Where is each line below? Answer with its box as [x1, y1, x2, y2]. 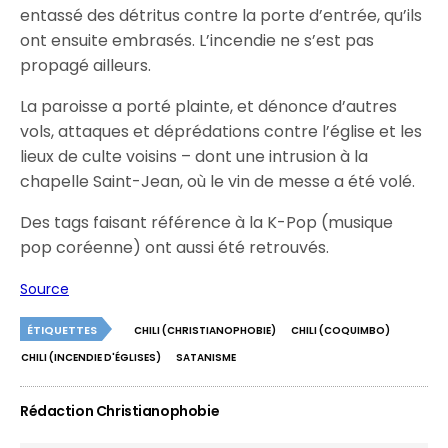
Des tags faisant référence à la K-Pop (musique [20, 211, 394, 234]
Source [20, 279, 69, 299]
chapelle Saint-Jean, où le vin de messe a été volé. [20, 170, 416, 193]
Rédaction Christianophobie [20, 401, 220, 421]
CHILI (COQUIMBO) [291, 323, 390, 338]
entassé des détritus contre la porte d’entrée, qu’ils [20, 4, 423, 27]
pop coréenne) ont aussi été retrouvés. [20, 236, 330, 259]
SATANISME [176, 350, 236, 365]
